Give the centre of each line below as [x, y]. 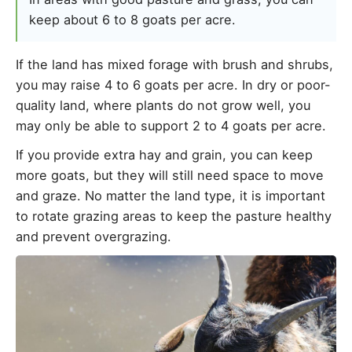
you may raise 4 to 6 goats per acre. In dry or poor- [173, 84]
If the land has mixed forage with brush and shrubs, [174, 64]
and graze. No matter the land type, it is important [170, 196]
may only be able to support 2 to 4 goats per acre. [171, 125]
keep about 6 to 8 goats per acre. [132, 19]
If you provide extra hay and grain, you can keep [164, 155]
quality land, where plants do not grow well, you [163, 105]
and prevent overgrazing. [93, 237]
